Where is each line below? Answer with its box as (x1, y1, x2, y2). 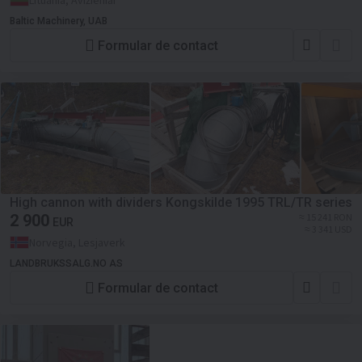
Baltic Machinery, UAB (10, 15, 107, 27)
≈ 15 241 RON (299, 211, 352, 223)
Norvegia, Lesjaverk (29, 235, 125, 250)
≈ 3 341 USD (305, 223, 352, 235)
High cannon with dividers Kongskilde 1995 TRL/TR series (10, 195, 352, 210)
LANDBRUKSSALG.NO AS (10, 258, 123, 269)
